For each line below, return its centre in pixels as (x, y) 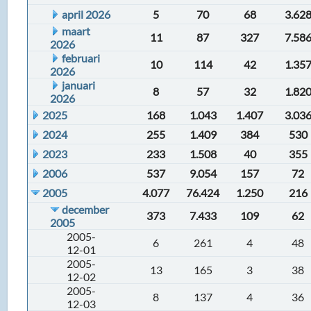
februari (81, 58)
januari (79, 85)
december (86, 209)
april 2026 (86, 14)
